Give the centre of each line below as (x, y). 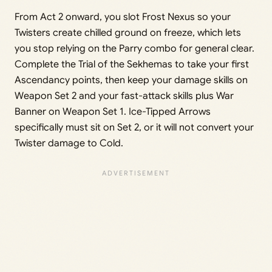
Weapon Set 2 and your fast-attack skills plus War (124, 96)
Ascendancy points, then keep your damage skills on (131, 80)
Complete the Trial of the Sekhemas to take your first (132, 65)
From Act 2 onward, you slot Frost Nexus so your (123, 17)
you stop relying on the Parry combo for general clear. (134, 49)
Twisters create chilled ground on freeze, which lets (128, 33)
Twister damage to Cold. (69, 144)
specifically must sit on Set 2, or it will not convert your (134, 128)
